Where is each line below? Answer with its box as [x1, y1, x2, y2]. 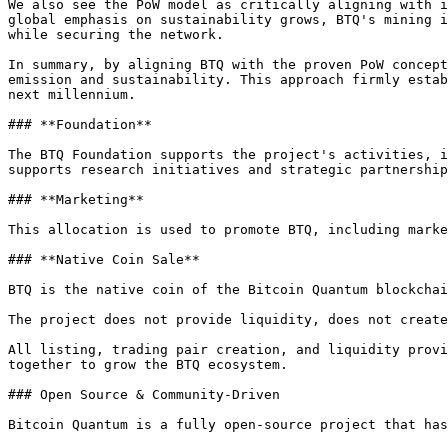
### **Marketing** [8, 192, 144, 207]
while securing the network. [8, 27, 224, 42]
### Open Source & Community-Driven [8, 387, 280, 402]
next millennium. [8, 87, 136, 102]
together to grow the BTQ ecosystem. [8, 357, 288, 372]
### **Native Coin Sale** [8, 252, 200, 267]
